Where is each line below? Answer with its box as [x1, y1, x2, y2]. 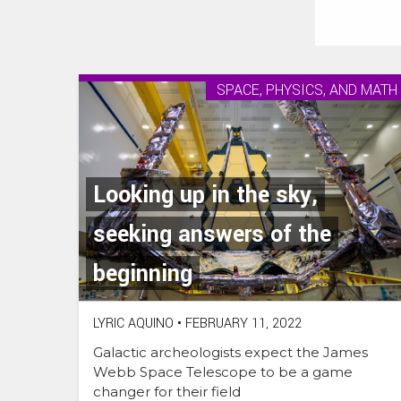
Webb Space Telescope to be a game [93, 363, 353, 381]
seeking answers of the [93, 218, 331, 252]
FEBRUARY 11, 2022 [182, 314, 302, 334]
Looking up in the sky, [93, 179, 318, 212]
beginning [93, 258, 192, 291]
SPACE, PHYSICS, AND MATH [217, 80, 397, 100]
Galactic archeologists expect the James [93, 344, 368, 362]
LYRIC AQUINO [93, 314, 174, 334]
